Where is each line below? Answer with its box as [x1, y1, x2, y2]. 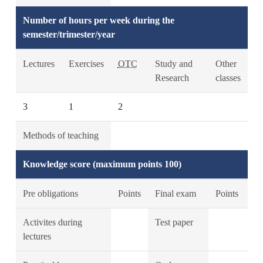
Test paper [154, 217, 193, 227]
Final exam [154, 188, 196, 198]
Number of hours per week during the [22, 15, 174, 25]
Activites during [22, 217, 82, 227]
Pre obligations [22, 188, 78, 198]
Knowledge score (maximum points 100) [22, 159, 181, 169]
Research [154, 73, 189, 83]
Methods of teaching [22, 130, 99, 140]
